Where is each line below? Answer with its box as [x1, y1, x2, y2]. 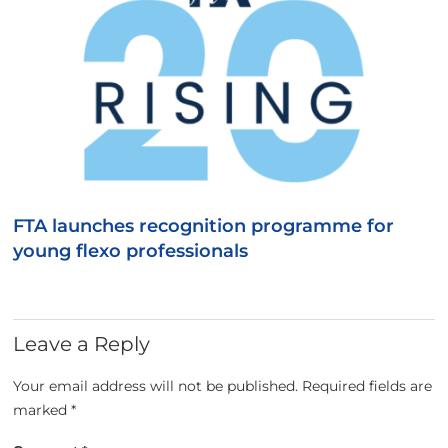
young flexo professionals [13, 239, 249, 262]
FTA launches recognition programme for [13, 214, 395, 237]
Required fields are [302, 377, 433, 396]
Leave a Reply [13, 331, 151, 356]
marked [13, 401, 72, 420]
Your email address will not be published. [13, 377, 299, 396]
